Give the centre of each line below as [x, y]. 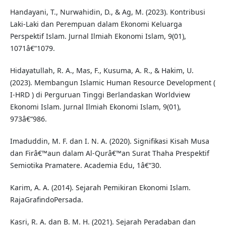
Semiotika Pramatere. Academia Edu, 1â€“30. [86, 165]
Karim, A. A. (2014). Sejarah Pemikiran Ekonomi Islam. [100, 188]
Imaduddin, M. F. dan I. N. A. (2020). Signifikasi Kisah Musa [109, 141]
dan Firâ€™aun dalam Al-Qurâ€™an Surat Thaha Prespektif [109, 153]
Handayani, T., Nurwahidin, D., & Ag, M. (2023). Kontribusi [107, 12]
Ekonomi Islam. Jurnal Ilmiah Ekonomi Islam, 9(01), [95, 107]
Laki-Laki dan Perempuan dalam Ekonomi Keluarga [96, 24]
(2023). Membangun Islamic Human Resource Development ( [112, 83]
